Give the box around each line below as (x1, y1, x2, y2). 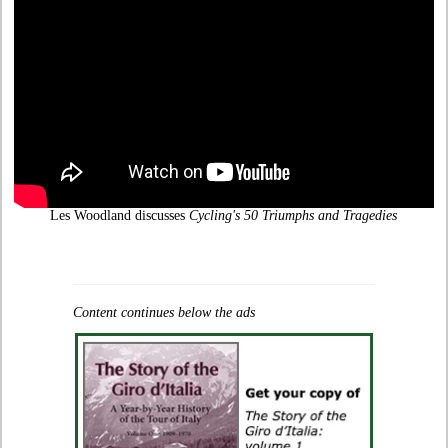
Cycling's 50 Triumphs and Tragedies (189, 207, 398, 223)
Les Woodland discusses (50, 207, 190, 223)
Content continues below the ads (72, 304, 255, 320)
